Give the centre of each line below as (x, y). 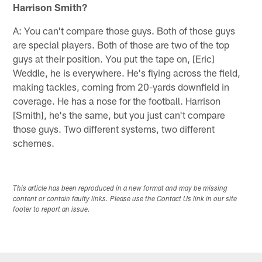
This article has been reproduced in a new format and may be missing (120, 189)
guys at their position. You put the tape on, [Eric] (114, 58)
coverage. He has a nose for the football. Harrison (117, 100)
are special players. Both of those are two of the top (121, 44)
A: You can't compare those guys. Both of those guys (124, 30)
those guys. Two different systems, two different (114, 128)
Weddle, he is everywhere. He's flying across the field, (127, 72)
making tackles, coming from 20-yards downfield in (121, 86)
